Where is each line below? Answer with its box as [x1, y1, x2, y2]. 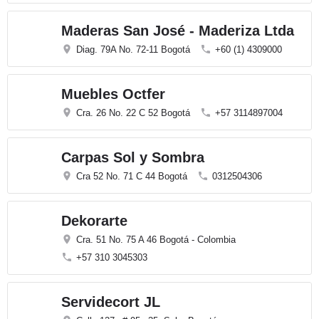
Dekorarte [61, 213, 127, 229]
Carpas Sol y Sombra [61, 150, 204, 165]
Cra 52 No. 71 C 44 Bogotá [76, 171, 187, 182]
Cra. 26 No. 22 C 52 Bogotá [76, 108, 190, 118]
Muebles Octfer [61, 86, 165, 102]
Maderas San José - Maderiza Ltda [61, 23, 294, 38]
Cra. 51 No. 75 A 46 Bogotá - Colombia [76, 234, 236, 245]
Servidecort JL [61, 294, 160, 310]
